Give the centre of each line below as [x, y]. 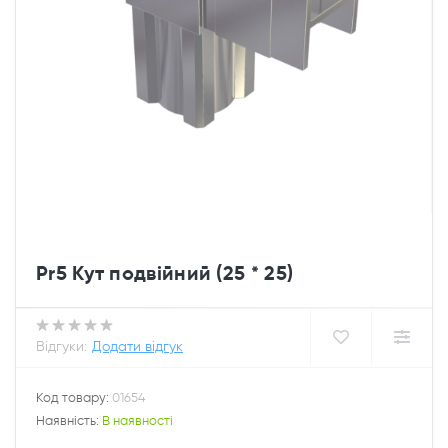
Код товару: [74, 397]
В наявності [137, 420]
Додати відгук [137, 346]
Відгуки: [61, 346]
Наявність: [69, 420]
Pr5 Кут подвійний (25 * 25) [165, 273]
